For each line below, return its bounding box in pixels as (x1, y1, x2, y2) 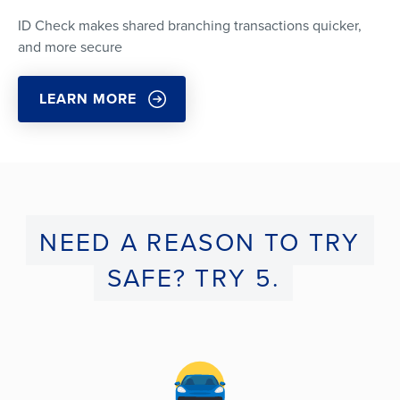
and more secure (18, 36, 122, 57)
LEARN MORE (39, 87, 137, 109)
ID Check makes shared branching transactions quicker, (18, 14, 362, 36)
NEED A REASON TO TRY (39, 223, 361, 261)
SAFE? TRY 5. (106, 259, 280, 296)
